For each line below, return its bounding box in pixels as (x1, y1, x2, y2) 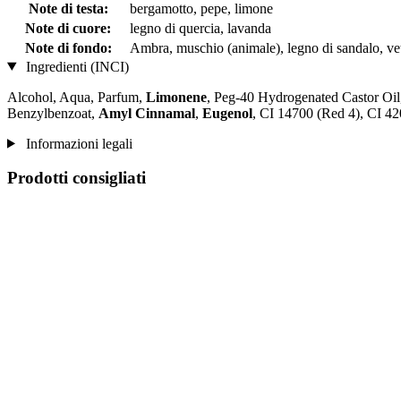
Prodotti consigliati (7, 168, 146, 188)
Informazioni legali (21, 135, 132, 151)
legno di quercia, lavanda (130, 20, 271, 36)
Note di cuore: (25, 20, 111, 36)
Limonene (146, 89, 207, 105)
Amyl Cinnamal (98, 105, 195, 121)
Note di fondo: (24, 39, 112, 55)
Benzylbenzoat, (7, 105, 98, 121)
